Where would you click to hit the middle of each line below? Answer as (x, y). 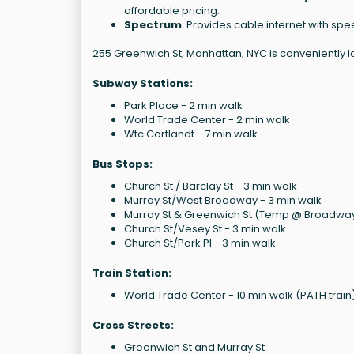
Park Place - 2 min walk (183, 105)
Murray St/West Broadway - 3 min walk (223, 200)
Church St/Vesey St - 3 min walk (205, 228)
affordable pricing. (172, 10)
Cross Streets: (133, 325)
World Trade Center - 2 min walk (207, 119)
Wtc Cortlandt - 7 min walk (191, 134)
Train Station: (132, 273)
